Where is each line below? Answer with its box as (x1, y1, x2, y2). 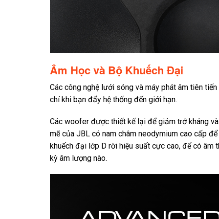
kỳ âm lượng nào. (50, 153, 107, 163)
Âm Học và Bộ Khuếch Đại (50, 62, 183, 78)
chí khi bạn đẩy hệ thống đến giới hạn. (50, 95, 177, 105)
